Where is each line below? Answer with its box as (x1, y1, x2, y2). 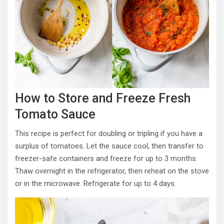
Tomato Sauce (15, 107, 95, 122)
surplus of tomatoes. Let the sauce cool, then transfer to (15, 141, 203, 151)
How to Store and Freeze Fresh (15, 91, 190, 106)
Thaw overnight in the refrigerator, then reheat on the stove (15, 166, 209, 176)
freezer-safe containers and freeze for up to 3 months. (15, 154, 197, 163)
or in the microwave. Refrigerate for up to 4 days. (15, 179, 176, 188)
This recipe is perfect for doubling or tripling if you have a (15, 129, 202, 138)
